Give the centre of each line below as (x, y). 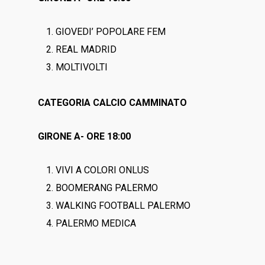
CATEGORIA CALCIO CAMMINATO (113, 103)
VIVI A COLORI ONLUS (103, 170)
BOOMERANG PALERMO (107, 188)
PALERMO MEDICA (96, 223)
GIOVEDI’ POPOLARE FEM (111, 32)
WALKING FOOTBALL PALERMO (123, 206)
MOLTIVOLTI (82, 67)
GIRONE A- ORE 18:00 (85, 136)
